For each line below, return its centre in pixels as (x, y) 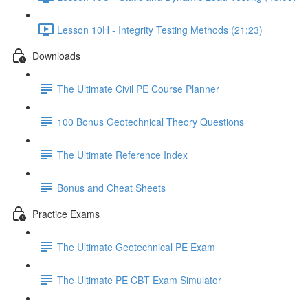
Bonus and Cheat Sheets (111, 187)
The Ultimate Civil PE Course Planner (138, 88)
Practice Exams (66, 213)
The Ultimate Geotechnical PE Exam (136, 246)
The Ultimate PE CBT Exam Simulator (139, 279)
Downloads (56, 55)
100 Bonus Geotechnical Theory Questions (151, 121)
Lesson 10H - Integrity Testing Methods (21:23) (160, 29)
